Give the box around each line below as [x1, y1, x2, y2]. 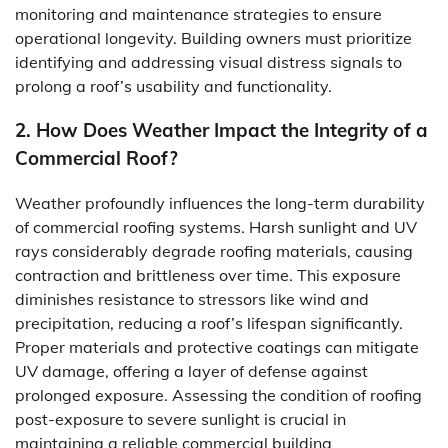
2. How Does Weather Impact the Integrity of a [15, 118, 428, 143]
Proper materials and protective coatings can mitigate [15, 336, 419, 357]
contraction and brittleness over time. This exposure [15, 264, 401, 285]
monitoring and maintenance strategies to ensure [15, 3, 382, 24]
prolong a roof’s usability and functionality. [15, 75, 332, 96]
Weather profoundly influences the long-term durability [15, 192, 425, 213]
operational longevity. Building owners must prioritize [15, 27, 412, 48]
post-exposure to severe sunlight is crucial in [15, 408, 346, 429]
